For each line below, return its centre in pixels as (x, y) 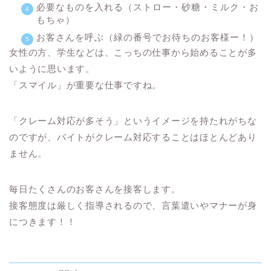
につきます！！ (43, 221)
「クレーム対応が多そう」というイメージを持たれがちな (133, 120)
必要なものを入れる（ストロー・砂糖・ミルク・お (148, 7)
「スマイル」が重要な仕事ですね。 (86, 85)
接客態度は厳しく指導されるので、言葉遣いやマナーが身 (133, 205)
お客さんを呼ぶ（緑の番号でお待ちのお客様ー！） (148, 37)
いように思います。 (52, 68)
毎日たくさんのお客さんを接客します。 (95, 189)
